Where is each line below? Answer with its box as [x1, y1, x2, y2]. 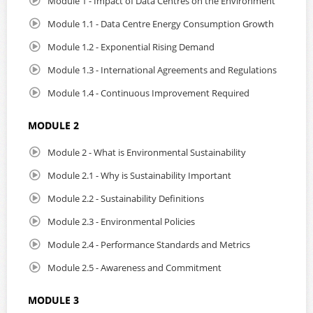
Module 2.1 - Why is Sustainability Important [48, 169, 231, 182]
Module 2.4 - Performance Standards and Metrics [48, 238, 250, 251]
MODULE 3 [28, 293, 79, 307]
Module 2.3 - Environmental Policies [48, 215, 195, 228]
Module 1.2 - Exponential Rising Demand [48, 41, 214, 53]
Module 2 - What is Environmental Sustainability [48, 146, 246, 159]
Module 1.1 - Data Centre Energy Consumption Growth [48, 17, 274, 30]
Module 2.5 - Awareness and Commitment [48, 261, 221, 274]
